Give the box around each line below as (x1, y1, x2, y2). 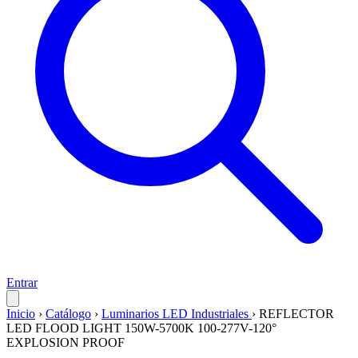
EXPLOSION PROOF (6, 336, 125, 349)
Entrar (6, 276, 38, 289)
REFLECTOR (259, 307, 334, 320)
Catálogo (46, 307, 91, 320)
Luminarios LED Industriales (101, 307, 252, 320)
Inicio (6, 307, 35, 320)
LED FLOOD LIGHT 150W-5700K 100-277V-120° (6, 321, 276, 335)
